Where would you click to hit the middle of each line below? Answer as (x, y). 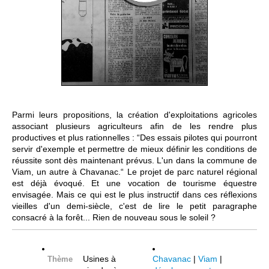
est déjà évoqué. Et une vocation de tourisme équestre (134, 183)
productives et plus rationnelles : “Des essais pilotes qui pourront (134, 137)
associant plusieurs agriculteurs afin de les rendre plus (134, 126)
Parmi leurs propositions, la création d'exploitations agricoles (134, 114)
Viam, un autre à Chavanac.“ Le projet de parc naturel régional (134, 171)
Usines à (99, 258)
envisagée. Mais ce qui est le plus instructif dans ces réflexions (134, 194)
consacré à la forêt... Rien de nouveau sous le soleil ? (114, 217)
